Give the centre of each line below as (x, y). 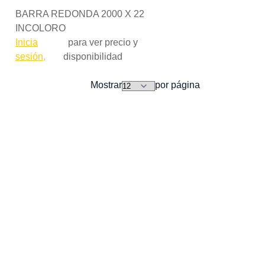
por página (177, 85)
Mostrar (106, 85)
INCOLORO (41, 28)
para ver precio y (100, 42)
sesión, (30, 56)
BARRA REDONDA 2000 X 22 (80, 14)
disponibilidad (93, 56)
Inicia (27, 42)
